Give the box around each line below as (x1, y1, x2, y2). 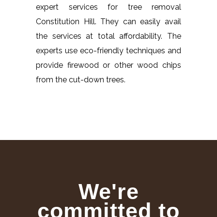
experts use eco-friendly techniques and (36, 46, 181, 55)
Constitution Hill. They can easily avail (36, 16, 181, 26)
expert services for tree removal (36, 2, 181, 12)
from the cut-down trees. (36, 75, 125, 84)
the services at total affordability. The (36, 31, 181, 41)
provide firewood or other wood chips (36, 60, 181, 70)
